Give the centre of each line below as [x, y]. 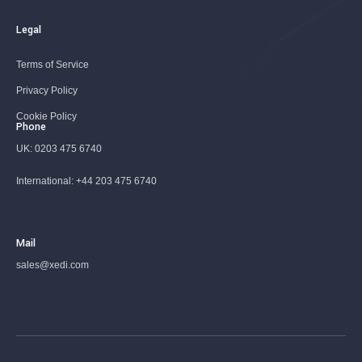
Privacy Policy [47, 90]
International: [45, 181]
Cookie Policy [46, 116]
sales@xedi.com [53, 265]
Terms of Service [53, 65]
